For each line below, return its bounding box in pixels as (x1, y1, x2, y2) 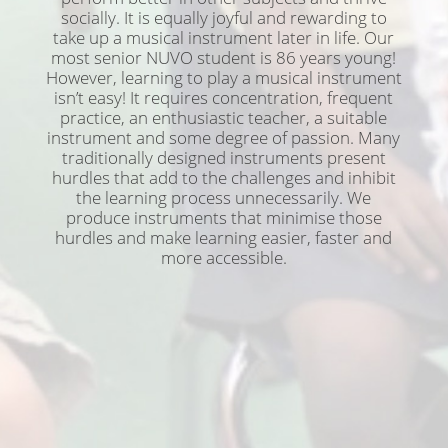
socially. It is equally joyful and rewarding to (60, 6, 387, 30)
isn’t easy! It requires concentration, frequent (54, 86, 394, 110)
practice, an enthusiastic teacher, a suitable (60, 106, 388, 130)
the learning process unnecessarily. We (76, 186, 372, 210)
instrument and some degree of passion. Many (47, 126, 401, 150)
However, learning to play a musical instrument (45, 66, 402, 90)
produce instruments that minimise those (65, 206, 382, 230)
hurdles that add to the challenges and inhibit (51, 166, 396, 190)
